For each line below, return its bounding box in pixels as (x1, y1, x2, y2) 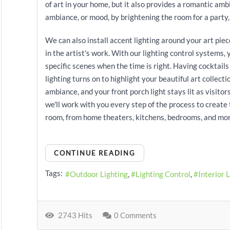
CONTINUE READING (54, 149, 136, 157)
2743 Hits (55, 210, 92, 220)
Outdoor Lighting (70, 169, 128, 179)
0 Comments (114, 210, 157, 220)
